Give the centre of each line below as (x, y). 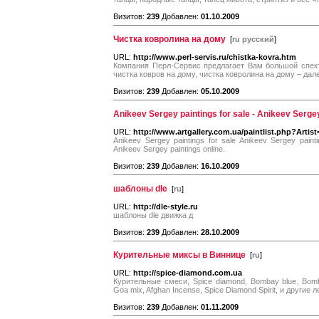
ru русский (253, 39)
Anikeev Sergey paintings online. (169, 149)
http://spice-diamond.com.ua (188, 273)
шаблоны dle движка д (153, 215)
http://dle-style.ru (166, 206)
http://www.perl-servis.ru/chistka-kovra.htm (215, 57)
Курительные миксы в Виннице (179, 255)
